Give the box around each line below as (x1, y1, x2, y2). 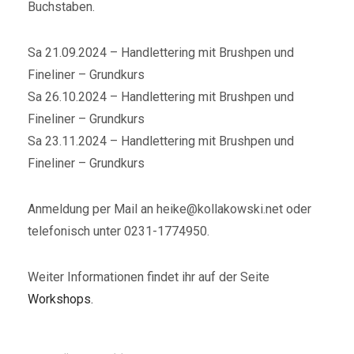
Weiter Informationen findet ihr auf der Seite (28, 269, 269, 285)
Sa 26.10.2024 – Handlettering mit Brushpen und (28, 89, 294, 105)
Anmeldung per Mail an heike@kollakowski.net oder (28, 201, 311, 217)
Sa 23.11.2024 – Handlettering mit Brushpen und (28, 134, 294, 149)
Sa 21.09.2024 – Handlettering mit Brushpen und (28, 45, 294, 61)
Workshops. (28, 292, 93, 307)
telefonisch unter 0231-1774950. (28, 224, 209, 239)
